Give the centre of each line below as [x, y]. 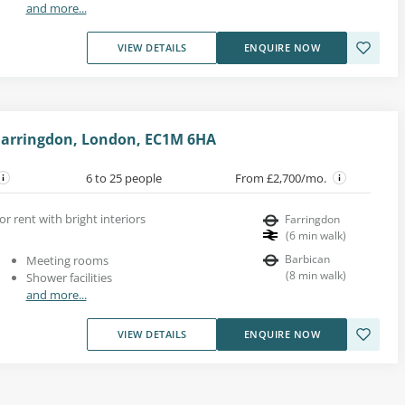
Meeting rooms [67, 260]
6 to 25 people [124, 178]
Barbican [307, 259]
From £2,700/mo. [282, 178]
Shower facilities [69, 277]
